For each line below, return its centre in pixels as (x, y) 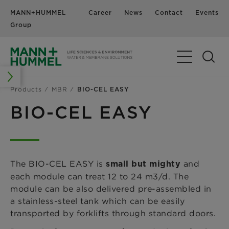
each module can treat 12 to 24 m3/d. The (99, 176)
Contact (169, 13)
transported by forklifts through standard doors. (113, 213)
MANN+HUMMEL (38, 13)
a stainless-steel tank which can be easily (97, 201)
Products (26, 89)
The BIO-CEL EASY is (58, 163)
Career (100, 13)
